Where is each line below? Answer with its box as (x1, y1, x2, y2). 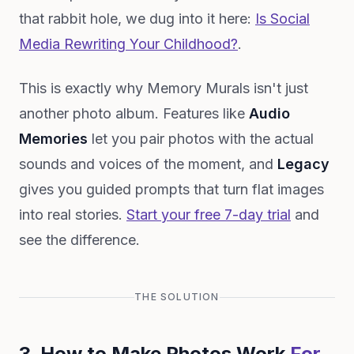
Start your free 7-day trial (126, 206, 291, 223)
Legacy (277, 156, 330, 172)
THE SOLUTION (134, 291, 220, 303)
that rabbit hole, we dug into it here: (19, 10, 255, 27)
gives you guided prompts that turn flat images (19, 181, 324, 198)
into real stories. (19, 206, 126, 223)
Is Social (255, 10, 310, 27)
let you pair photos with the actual (88, 130, 314, 147)
